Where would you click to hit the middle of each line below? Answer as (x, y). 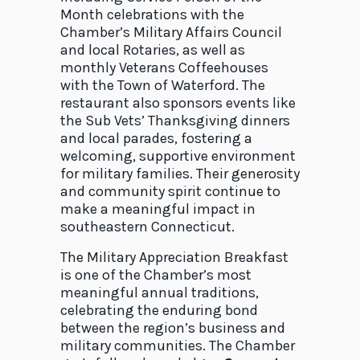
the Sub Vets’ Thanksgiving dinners (175, 121)
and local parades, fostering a (156, 139)
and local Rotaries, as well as (152, 50)
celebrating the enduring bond (159, 311)
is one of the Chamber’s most (155, 275)
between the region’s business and (172, 328)
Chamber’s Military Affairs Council (171, 33)
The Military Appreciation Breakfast (174, 258)
